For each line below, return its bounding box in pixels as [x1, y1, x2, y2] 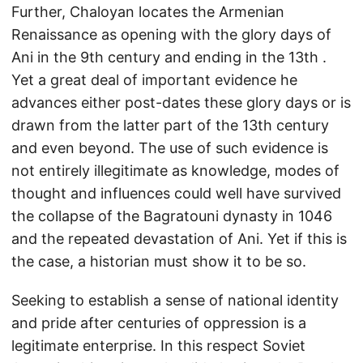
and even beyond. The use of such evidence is [11, 139, 328, 156]
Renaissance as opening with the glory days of [11, 26, 331, 43]
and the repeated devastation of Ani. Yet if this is [11, 230, 347, 247]
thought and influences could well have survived [11, 185, 341, 202]
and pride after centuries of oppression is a [11, 314, 306, 331]
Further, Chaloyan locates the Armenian [11, 3, 284, 20]
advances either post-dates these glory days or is [11, 94, 351, 111]
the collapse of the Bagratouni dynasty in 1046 [11, 207, 332, 224]
